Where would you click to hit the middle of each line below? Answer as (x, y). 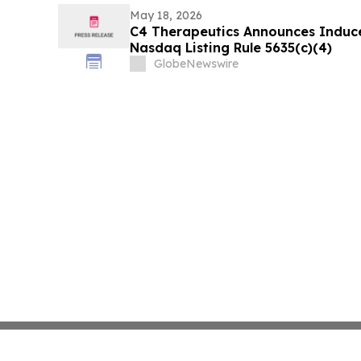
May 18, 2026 (166, 15)
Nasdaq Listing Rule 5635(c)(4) (230, 47)
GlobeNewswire (196, 63)
